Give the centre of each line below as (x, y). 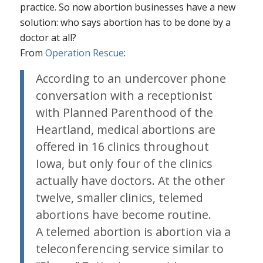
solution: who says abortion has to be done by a (125, 22)
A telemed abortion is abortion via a (133, 232)
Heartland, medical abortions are (125, 130)
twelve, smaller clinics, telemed (119, 198)
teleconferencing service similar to (129, 249)
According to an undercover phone (131, 79)
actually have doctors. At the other (130, 181)
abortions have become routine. (123, 215)
